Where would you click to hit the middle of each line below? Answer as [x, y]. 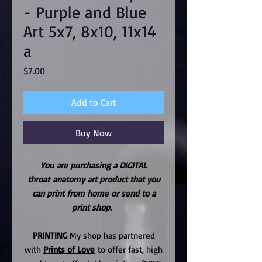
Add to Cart [94, 102]
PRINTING [50, 235]
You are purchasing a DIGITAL [94, 165]
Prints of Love [69, 249]
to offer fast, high [129, 249]
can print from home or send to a [94, 193]
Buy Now [94, 132]
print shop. [93, 207]
